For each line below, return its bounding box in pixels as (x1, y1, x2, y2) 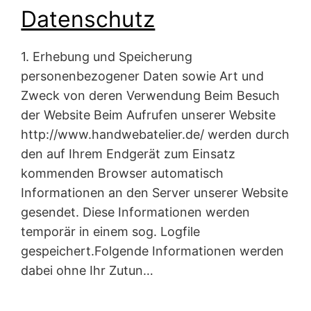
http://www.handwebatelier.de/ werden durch (21, 126, 290, 142)
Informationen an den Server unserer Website (21, 185, 289, 200)
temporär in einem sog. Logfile (21, 224, 201, 239)
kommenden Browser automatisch (21, 165, 224, 180)
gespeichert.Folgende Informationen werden (21, 243, 285, 258)
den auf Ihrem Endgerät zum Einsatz (21, 146, 236, 161)
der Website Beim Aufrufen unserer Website (21, 107, 276, 122)
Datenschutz (21, 5, 155, 33)
